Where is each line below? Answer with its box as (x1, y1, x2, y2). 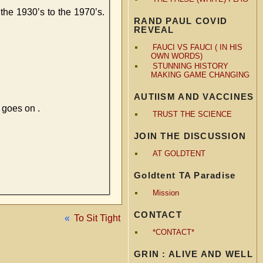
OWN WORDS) (150, 51, 203, 60)
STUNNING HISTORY (152, 61, 228, 70)
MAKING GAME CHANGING (150, 70, 249, 79)
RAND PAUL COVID (134, 15, 228, 26)
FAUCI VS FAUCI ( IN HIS (152, 42, 242, 52)
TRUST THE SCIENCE (152, 109, 232, 119)
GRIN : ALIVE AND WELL (134, 248, 253, 259)
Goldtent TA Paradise (134, 170, 236, 180)
